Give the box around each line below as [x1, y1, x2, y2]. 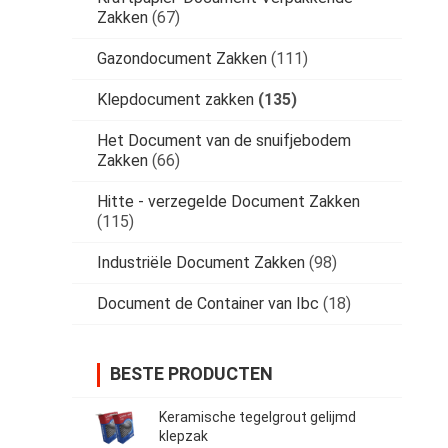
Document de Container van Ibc [97, 294, 319, 314]
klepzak [159, 428, 208, 445]
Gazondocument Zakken [97, 49, 267, 69]
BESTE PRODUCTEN [110, 363, 273, 385]
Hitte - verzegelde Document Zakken [97, 192, 360, 212]
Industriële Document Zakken [97, 253, 305, 273]
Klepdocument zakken [97, 90, 254, 110]
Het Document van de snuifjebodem [97, 131, 351, 151]
